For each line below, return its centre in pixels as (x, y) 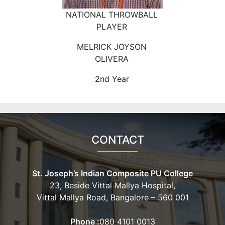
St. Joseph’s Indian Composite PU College (113, 174)
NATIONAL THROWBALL (112, 15)
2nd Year (112, 79)
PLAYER (112, 27)
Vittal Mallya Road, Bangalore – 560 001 (113, 198)
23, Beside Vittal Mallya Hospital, (113, 186)
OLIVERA (112, 59)
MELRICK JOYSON (112, 47)
